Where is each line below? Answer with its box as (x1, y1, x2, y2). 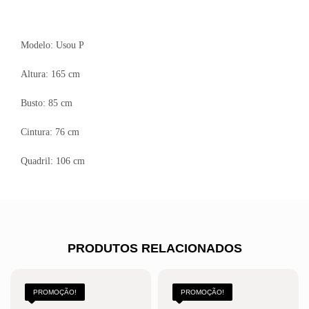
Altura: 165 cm (21, 69, 80, 80)
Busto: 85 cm (21, 98, 72, 109)
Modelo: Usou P (21, 40, 84, 51)
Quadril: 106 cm (21, 156, 85, 167)
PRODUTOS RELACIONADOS (67, 241, 242, 256)
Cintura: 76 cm (21, 127, 79, 138)
